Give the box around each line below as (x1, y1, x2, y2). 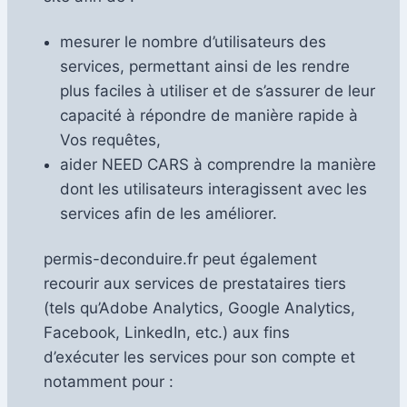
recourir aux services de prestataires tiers (44, 273, 346, 293)
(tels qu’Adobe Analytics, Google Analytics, (44, 298, 355, 317)
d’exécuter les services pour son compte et (44, 347, 355, 366)
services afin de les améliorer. (60, 203, 277, 223)
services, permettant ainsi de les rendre (60, 56, 350, 75)
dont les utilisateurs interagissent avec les (60, 179, 367, 198)
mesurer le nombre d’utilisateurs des (60, 32, 326, 51)
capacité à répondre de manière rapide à (60, 105, 358, 124)
